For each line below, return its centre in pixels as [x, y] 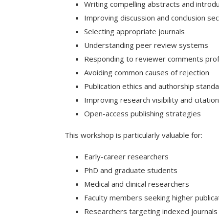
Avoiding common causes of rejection [147, 72]
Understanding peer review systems [146, 45]
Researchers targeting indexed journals [151, 211]
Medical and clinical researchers [137, 184]
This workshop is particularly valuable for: [133, 135]
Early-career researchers [126, 156]
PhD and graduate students [131, 170]
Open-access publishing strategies [142, 113]
